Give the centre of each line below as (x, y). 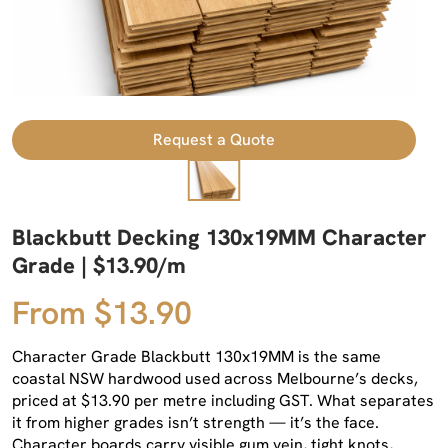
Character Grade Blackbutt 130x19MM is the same (196, 356)
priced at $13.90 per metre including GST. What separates (223, 400)
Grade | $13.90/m (99, 265)
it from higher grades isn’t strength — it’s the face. (195, 422)
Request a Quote (214, 139)
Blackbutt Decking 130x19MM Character (219, 237)
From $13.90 (102, 312)
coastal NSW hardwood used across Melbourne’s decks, (215, 378)
